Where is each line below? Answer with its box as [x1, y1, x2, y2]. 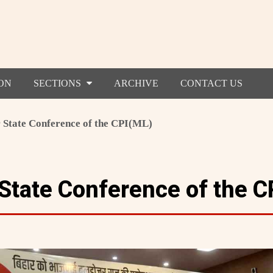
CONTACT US [180, 77, 243, 88]
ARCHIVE [113, 77, 158, 88]
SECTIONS [33, 77, 83, 88]
